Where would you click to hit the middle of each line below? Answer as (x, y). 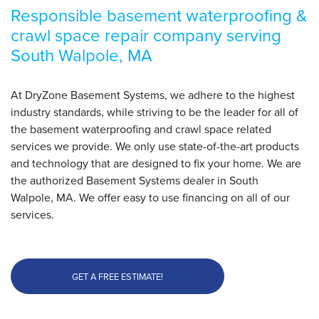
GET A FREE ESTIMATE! (117, 276)
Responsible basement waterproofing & (159, 15)
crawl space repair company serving (146, 35)
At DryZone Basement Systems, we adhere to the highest (153, 95)
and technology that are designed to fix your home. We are (156, 163)
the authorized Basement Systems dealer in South (135, 180)
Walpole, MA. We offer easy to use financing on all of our (150, 197)
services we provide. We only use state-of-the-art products (155, 146)
